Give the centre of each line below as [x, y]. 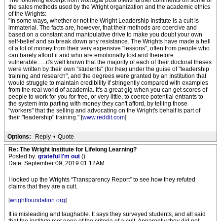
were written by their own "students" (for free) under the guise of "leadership [109, 69]
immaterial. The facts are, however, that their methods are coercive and [103, 28]
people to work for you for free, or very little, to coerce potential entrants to [106, 97]
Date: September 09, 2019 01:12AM [56, 163]
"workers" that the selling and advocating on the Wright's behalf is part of [104, 110]
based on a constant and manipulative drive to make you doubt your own [105, 35]
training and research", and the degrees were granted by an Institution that [107, 76]
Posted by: [23, 156]
